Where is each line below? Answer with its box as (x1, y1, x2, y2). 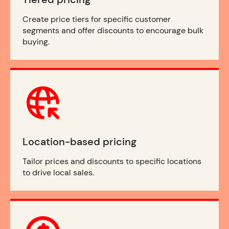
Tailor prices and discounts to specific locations (22, 156, 201, 167)
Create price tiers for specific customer (22, 14, 171, 25)
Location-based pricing (22, 135, 136, 149)
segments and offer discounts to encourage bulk (22, 25, 203, 36)
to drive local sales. (22, 167, 94, 178)
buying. (22, 36, 50, 48)
